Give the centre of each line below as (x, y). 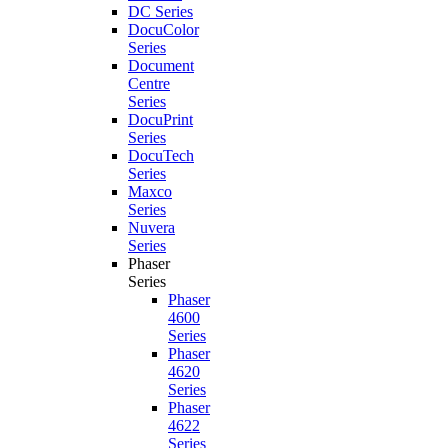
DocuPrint (160, 119)
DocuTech (161, 155)
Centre (149, 83)
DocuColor (163, 29)
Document (161, 65)
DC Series (160, 11)
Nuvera (151, 227)
